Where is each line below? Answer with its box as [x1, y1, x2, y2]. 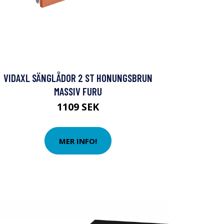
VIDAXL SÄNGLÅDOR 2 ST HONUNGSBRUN [3, 71, 152, 84]
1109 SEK [57, 100, 99, 113]
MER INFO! [59, 135, 97, 146]
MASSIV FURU [54, 85, 102, 97]
